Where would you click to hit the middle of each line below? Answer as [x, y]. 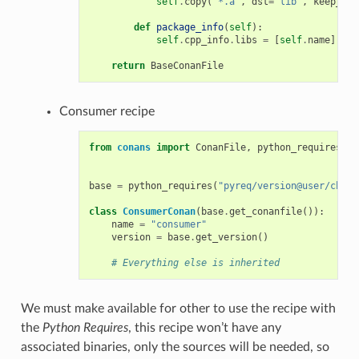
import [173, 147]
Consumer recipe [107, 111]
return [128, 65]
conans [133, 147]
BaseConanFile [187, 65]
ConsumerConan [159, 211]
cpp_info [206, 40]
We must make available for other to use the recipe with [178, 308]
